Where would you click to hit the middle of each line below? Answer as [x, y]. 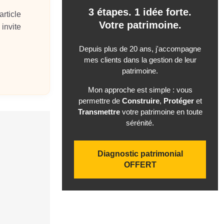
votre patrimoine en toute [161, 112]
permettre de [100, 101]
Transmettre [99, 112]
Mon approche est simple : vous [140, 90]
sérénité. [140, 123]
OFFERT [140, 165]
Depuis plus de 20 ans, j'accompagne [140, 49]
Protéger [178, 101]
